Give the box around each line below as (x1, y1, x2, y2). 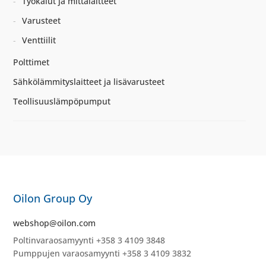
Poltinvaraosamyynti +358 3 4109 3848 (13, 234, 166, 246)
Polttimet (13, 56, 50, 68)
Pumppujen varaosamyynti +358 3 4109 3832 (13, 247, 192, 259)
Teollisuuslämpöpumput (13, 96, 111, 107)
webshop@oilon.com (13, 217, 96, 229)
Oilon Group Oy (13, 191, 93, 205)
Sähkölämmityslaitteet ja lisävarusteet (13, 76, 165, 88)
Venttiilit (22, 34, 56, 46)
